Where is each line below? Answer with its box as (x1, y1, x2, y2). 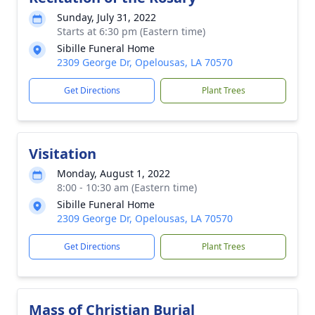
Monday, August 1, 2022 (57, 167, 170, 180)
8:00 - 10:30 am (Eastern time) (57, 181, 197, 194)
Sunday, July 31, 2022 (57, 11, 156, 24)
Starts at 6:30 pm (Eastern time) (57, 25, 205, 38)
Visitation (29, 144, 96, 163)
